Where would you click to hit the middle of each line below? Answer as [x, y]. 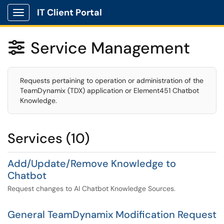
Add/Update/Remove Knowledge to [92, 163]
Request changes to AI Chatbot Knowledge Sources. [91, 188]
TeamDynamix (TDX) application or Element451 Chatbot [109, 90]
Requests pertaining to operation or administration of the [112, 80]
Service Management [110, 48]
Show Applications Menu [58, 20]
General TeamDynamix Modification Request [112, 214]
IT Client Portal [69, 12]
